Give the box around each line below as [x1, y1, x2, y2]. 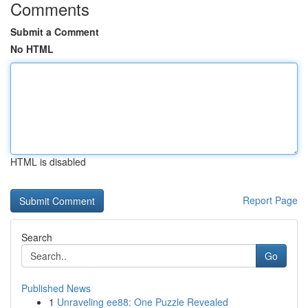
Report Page [243, 193, 298, 207]
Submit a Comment [10, 25, 99, 38]
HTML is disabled [10, 155, 86, 168]
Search [21, 230, 52, 244]
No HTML [10, 42, 54, 56]
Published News [21, 281, 91, 295]
